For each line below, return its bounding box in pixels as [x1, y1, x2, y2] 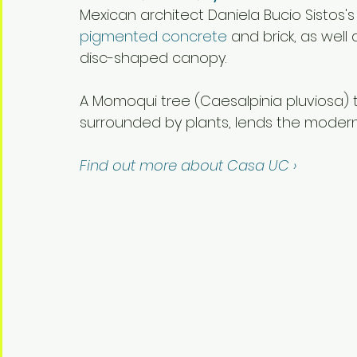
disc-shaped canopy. [80, 47, 226, 68]
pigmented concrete [80, 25, 227, 46]
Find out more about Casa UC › [80, 155, 296, 175]
